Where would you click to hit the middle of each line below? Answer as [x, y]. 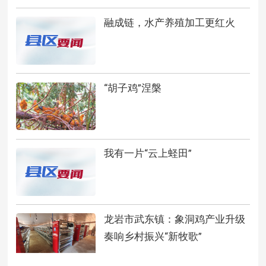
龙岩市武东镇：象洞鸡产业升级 [174, 219]
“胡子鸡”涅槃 [132, 88]
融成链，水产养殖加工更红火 [169, 22]
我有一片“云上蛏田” [148, 153]
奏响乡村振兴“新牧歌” [153, 236]
